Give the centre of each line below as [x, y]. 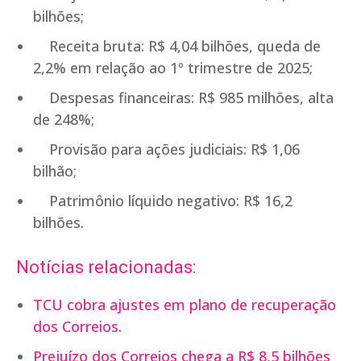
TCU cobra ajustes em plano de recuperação [185, 305]
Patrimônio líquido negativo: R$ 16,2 [163, 201]
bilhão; [55, 171]
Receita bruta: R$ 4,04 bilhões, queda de [177, 46]
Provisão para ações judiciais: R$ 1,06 [166, 149]
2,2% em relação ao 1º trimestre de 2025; [173, 68]
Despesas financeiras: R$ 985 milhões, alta [183, 98]
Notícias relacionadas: [106, 268]
